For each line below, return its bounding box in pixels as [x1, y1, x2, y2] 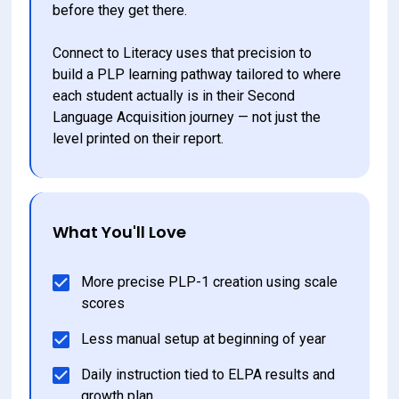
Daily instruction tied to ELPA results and [81, 365, 339, 383]
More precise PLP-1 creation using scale [81, 273, 342, 290]
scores [81, 294, 126, 312]
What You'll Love [53, 220, 187, 243]
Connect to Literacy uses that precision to [53, 44, 316, 61]
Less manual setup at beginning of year [81, 330, 327, 347]
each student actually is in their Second [53, 86, 299, 104]
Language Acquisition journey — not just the [53, 108, 325, 126]
